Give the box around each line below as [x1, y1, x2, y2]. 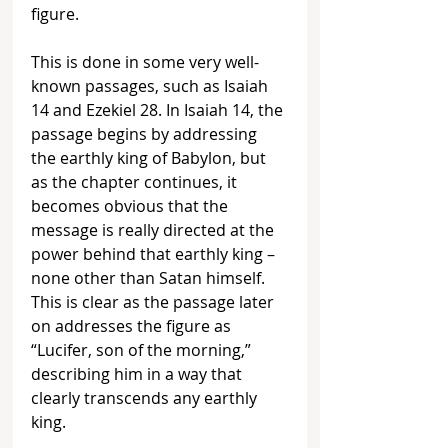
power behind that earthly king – [31, 243, 279, 266]
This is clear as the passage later [31, 291, 278, 314]
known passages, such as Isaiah [31, 75, 272, 98]
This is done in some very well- [31, 51, 259, 74]
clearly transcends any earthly [31, 387, 261, 410]
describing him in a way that [31, 363, 246, 386]
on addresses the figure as [31, 315, 235, 338]
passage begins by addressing [31, 123, 261, 146]
